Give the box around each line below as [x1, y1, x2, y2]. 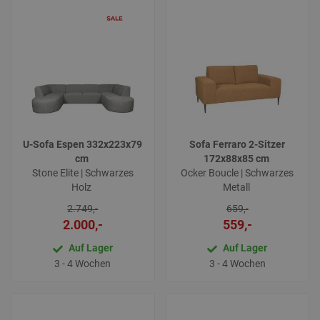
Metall [222, 181, 252, 194]
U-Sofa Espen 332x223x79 [23, 139, 143, 151]
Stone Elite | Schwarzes [31, 167, 134, 179]
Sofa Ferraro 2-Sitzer [189, 139, 286, 151]
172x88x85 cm [203, 153, 271, 165]
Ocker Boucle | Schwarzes [181, 167, 294, 179]
